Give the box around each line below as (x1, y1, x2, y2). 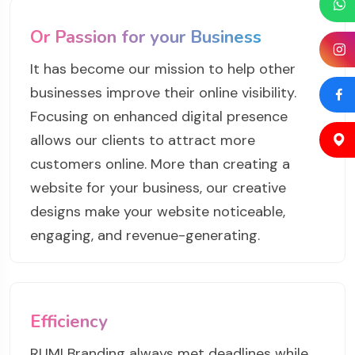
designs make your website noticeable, (30, 202, 285, 222)
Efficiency (30, 310, 108, 334)
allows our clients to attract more (30, 131, 255, 151)
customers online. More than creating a (30, 155, 290, 174)
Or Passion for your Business (30, 25, 261, 50)
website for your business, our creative (30, 178, 286, 198)
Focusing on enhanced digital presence (30, 107, 288, 127)
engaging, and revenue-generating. (30, 226, 260, 246)
